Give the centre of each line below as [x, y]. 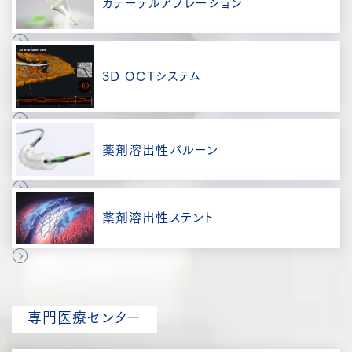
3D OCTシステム [152, 77]
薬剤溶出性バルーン [161, 150]
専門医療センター [84, 318]
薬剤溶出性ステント [158, 218]
